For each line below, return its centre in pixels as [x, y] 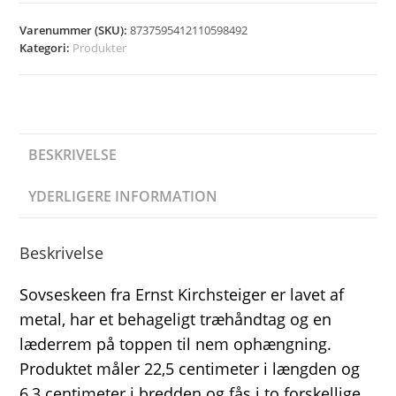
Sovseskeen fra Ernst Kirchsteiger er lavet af [182, 295]
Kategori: [46, 48]
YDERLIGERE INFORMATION [123, 197]
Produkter [100, 48]
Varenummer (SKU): [75, 30]
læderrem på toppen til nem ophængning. [176, 344]
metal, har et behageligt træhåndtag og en [176, 320]
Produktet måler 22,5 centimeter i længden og [190, 369]
